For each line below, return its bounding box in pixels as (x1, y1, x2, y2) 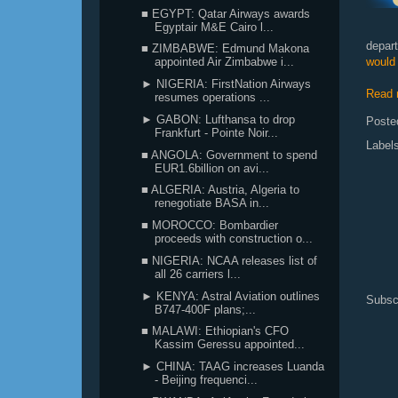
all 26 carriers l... (155, 267, 242, 281)
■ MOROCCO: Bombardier (141, 219, 279, 232)
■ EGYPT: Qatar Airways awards (141, 6, 311, 20)
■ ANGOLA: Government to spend (141, 147, 318, 162)
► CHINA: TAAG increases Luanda (141, 360, 325, 373)
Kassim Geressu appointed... (155, 338, 306, 352)
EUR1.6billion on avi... (155, 161, 270, 175)
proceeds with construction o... (155, 232, 314, 245)
